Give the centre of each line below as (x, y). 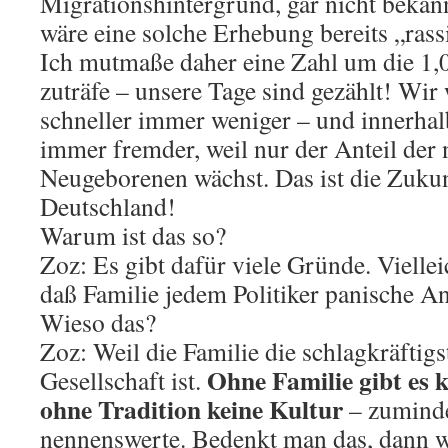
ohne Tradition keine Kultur (191, 408)
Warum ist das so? (133, 234)
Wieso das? (98, 321)
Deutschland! (108, 205)
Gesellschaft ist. (123, 379)
